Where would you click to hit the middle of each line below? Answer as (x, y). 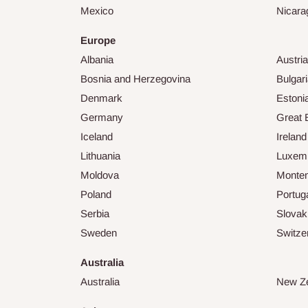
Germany (102, 118)
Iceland (97, 137)
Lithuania (100, 156)
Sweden (99, 233)
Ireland (291, 137)
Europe (98, 41)
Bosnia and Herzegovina (135, 79)
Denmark (101, 98)
